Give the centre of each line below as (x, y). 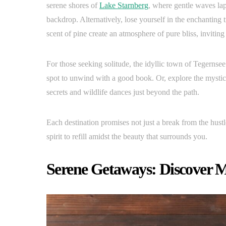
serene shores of (73, 5)
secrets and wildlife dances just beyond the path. (123, 92)
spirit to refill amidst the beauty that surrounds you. (127, 136)
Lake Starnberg (124, 5)
